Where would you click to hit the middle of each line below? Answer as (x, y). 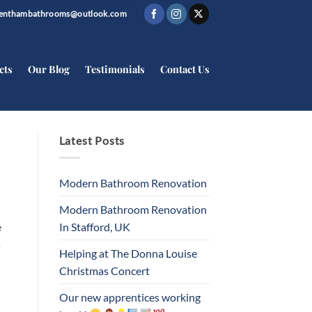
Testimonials (115, 69)
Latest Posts (92, 140)
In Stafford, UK (94, 226)
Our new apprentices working (130, 297)
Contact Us (185, 69)
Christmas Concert (104, 270)
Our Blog (49, 69)
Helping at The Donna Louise (128, 253)
